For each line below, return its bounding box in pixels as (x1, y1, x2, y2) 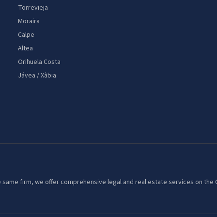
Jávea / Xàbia (18, 71, 57, 80)
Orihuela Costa (18, 57, 61, 67)
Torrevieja (18, 3, 48, 13)
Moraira (18, 16, 40, 26)
